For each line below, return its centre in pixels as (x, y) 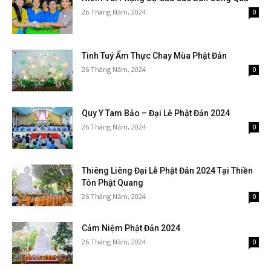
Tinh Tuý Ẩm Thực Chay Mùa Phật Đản (154, 56)
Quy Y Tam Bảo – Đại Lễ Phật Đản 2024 (156, 113)
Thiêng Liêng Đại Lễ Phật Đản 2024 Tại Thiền (167, 171)
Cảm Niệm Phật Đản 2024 (131, 228)
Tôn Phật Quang (113, 183)
